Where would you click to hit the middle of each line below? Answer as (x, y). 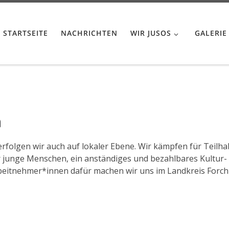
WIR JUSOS (151, 33)
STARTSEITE (25, 33)
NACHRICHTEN (89, 33)
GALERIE (211, 33)
